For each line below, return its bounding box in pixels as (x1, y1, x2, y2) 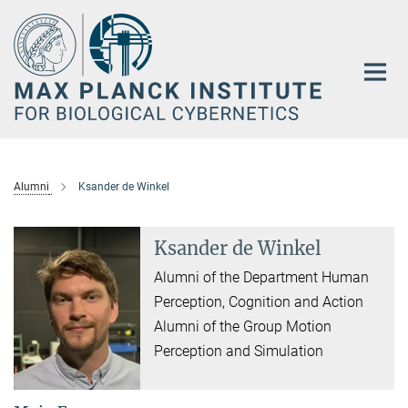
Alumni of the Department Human (154, 269, 370, 287)
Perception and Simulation (154, 342, 324, 361)
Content (5, 33, 55, 50)
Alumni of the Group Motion (154, 318, 332, 336)
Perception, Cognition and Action (154, 293, 364, 311)
